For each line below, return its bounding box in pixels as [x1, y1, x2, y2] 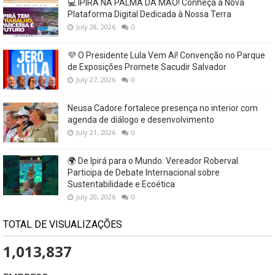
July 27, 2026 [76, 74, 115, 84]
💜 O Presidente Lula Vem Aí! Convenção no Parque [68, 50, 265, 60]
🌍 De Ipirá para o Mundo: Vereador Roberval [68, 155, 238, 166]
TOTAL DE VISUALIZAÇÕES [3, 218, 122, 230]
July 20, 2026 [76, 192, 115, 201]
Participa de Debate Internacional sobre [68, 167, 220, 177]
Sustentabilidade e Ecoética [68, 179, 175, 189]
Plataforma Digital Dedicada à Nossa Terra [68, 9, 231, 19]
